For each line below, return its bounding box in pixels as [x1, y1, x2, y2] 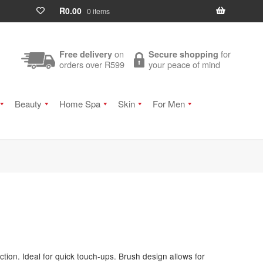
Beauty [14, 97, 42, 110]
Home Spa [59, 97, 100, 110]
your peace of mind [149, 58, 221, 71]
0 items [86, 6, 110, 16]
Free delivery [59, 48, 113, 60]
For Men [152, 97, 185, 110]
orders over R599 [59, 58, 125, 71]
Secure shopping [149, 48, 219, 60]
